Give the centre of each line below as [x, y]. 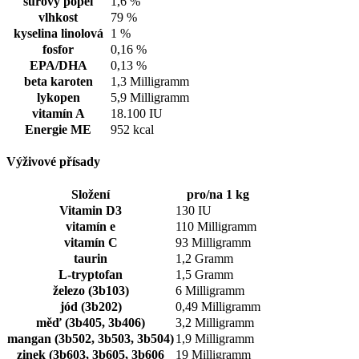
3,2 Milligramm [215, 322]
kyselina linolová [58, 34]
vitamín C [91, 242]
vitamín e [91, 226]
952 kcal [132, 130]
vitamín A [58, 114]
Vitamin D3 [91, 210]
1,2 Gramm [204, 258]
